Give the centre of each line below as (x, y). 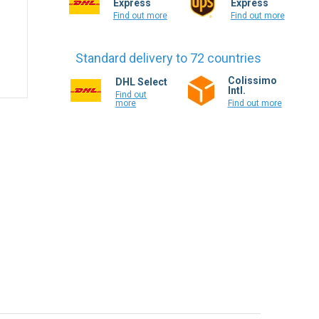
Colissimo (252, 80)
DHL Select (141, 82)
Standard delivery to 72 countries (169, 58)
